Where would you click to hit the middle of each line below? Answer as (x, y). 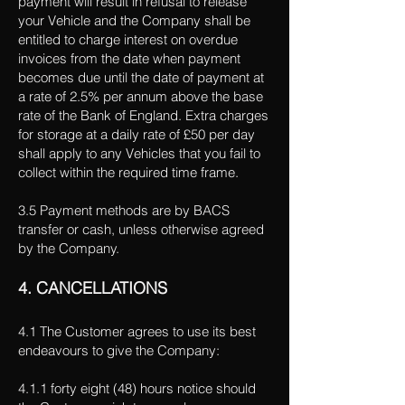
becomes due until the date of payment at (141, 77)
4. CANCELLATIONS (95, 288)
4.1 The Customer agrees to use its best (137, 331)
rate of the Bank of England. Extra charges (143, 115)
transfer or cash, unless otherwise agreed (141, 229)
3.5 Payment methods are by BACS (124, 210)
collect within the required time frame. (128, 172)
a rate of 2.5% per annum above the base (141, 96)
